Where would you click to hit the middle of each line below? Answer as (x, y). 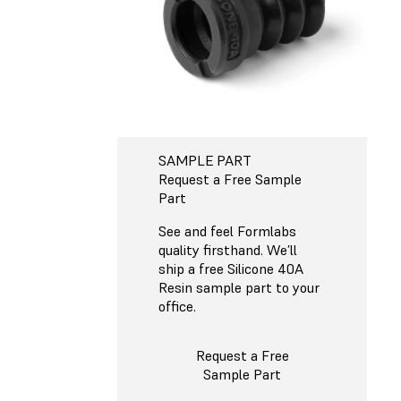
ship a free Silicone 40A (231, 268)
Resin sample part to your (239, 287)
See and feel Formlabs (227, 230)
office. (177, 306)
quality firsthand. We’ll (228, 249)
